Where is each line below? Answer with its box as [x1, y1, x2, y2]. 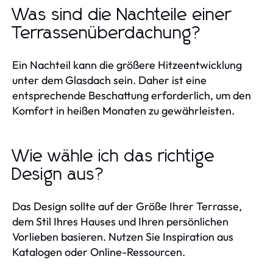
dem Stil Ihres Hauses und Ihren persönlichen [12, 214, 229, 229]
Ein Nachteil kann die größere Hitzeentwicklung [12, 57, 242, 72]
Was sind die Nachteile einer [12, 6, 232, 24]
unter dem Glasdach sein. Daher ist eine [12, 73, 207, 87]
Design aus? [12, 166, 105, 183]
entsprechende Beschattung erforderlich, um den [12, 88, 251, 102]
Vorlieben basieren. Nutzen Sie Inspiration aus [12, 229, 233, 244]
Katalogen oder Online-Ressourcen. [12, 244, 185, 259]
